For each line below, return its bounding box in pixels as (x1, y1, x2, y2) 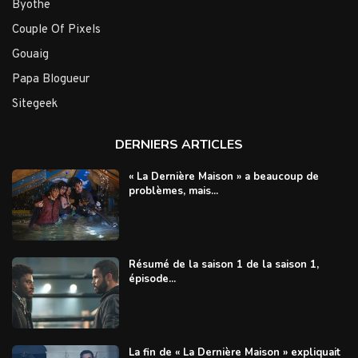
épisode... (128, 272, 176, 287)
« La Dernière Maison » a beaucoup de (128, 169, 319, 184)
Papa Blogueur (12, 71, 89, 87)
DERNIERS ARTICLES (115, 135, 243, 153)
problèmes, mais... (128, 183, 218, 198)
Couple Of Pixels (12, 22, 101, 38)
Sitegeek (12, 96, 58, 112)
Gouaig (12, 46, 49, 62)
